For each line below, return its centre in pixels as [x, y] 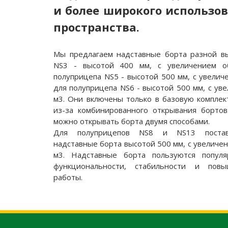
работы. [68, 177]
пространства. [96, 27]
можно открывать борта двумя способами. [132, 121]
